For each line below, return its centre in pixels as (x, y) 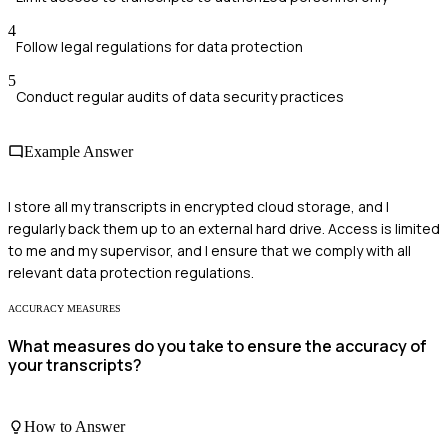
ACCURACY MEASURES (64, 309)
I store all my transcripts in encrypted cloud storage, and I (198, 207)
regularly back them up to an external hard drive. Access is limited (224, 229)
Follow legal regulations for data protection (159, 46)
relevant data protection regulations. (131, 273)
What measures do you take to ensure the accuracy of (217, 346)
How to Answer (74, 426)
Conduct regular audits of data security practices (180, 96)
